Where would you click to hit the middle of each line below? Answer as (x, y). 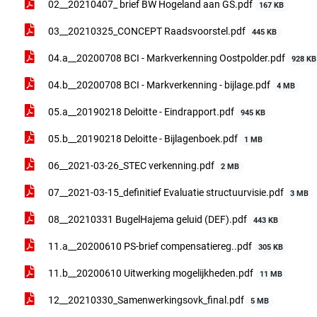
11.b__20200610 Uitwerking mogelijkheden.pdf (151, 273)
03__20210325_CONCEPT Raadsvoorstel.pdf (147, 31)
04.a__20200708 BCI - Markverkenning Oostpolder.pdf (167, 58)
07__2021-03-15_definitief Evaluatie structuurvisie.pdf (166, 192)
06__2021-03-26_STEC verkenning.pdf (131, 166)
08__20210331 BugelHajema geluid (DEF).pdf (148, 219)
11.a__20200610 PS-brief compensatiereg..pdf (150, 246)
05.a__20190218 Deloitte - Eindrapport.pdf (141, 112)
